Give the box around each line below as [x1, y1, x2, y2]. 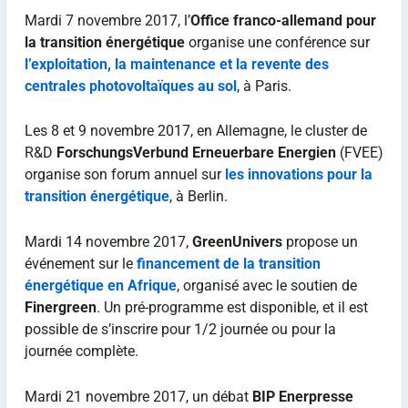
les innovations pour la [224, 166, 372, 184]
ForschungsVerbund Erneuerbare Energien [56, 144, 336, 162]
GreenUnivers [191, 233, 282, 251]
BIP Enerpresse [251, 387, 353, 405]
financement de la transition [136, 255, 321, 273]
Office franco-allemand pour [189, 11, 376, 29]
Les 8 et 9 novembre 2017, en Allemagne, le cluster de [24, 122, 367, 140]
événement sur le [24, 255, 137, 273]
